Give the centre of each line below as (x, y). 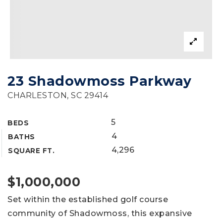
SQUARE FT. (31, 151)
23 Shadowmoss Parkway (100, 81)
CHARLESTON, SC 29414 (58, 95)
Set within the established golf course (88, 199)
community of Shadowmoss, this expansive (100, 213)
